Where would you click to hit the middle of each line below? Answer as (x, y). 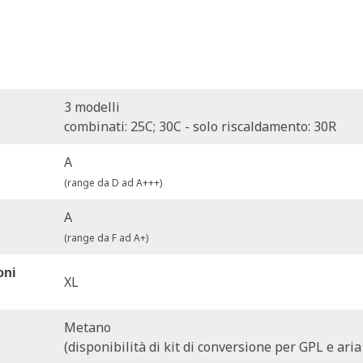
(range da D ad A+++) (113, 183)
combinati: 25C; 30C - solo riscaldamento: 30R (201, 126)
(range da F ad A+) (107, 238)
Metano (88, 327)
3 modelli (92, 107)
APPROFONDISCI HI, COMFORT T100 (143, 326)
